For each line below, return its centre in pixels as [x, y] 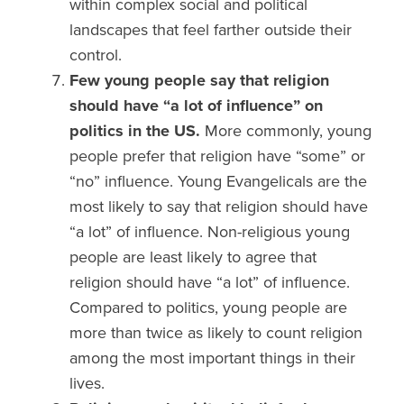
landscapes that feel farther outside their [211, 30]
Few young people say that [172, 81]
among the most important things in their [213, 358]
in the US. [167, 131]
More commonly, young [289, 131]
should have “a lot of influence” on [197, 106]
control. [96, 55]
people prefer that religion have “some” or [218, 156]
